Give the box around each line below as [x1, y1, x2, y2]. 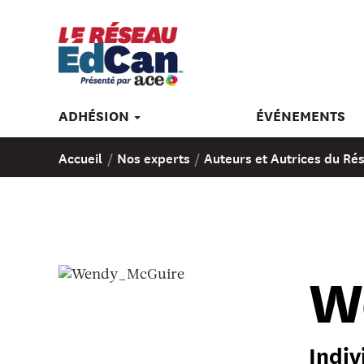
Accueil [58, 146, 106, 168]
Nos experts [116, 146, 193, 168]
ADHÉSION [58, 105, 132, 126]
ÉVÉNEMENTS [255, 105, 345, 126]
